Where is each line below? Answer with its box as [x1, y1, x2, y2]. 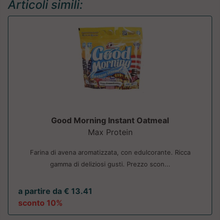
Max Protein [87, 127, 133, 137]
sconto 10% [18, 197, 63, 208]
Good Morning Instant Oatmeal [51, 115, 169, 125]
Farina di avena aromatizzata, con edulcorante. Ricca [29, 148, 191, 156]
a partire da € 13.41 [18, 186, 92, 196]
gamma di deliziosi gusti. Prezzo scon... [50, 160, 170, 168]
